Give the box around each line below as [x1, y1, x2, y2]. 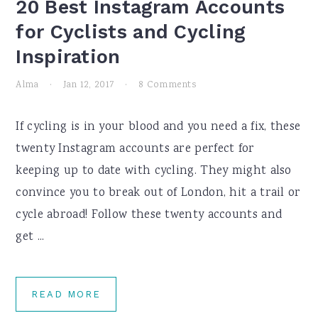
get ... [16, 229, 45, 246]
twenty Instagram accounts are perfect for [16, 141, 255, 158]
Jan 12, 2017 [62, 78, 115, 92]
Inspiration [16, 45, 121, 68]
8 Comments [138, 78, 197, 92]
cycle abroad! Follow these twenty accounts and [16, 207, 283, 224]
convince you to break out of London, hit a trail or [16, 185, 301, 202]
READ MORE [31, 289, 102, 300]
